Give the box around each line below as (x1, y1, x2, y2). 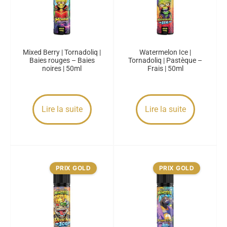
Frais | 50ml (147, 64, 183, 72)
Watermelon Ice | (139, 48, 191, 56)
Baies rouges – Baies (29, 56, 95, 64)
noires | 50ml (42, 64, 82, 72)
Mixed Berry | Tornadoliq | (23, 48, 101, 56)
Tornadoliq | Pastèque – (128, 56, 202, 64)
